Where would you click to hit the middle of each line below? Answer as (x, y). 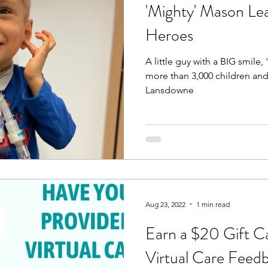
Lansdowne (170, 90)
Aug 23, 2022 (165, 204)
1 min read (213, 204)
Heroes (169, 35)
